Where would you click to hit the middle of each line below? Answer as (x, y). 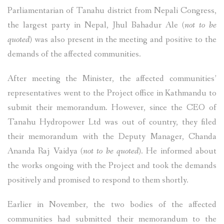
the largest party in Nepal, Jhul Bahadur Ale (95, 25)
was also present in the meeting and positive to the (124, 40)
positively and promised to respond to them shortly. (98, 180)
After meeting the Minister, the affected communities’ (112, 79)
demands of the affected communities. (74, 54)
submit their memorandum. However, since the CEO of (112, 108)
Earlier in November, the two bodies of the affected (112, 205)
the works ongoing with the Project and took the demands (112, 166)
